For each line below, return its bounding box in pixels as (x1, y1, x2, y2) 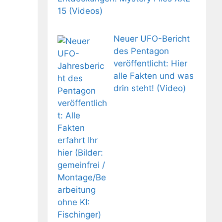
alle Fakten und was (113, 70, 194, 81)
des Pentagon (113, 46, 169, 56)
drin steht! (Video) (113, 83, 186, 93)
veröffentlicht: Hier (113, 58, 187, 68)
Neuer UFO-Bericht (113, 33, 190, 44)
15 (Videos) (57, 6, 103, 16)
